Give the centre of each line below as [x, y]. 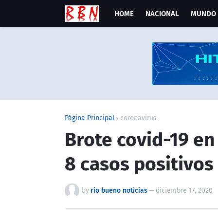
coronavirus [138, 118]
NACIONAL [162, 14]
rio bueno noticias [119, 191]
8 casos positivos [139, 164]
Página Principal [90, 118]
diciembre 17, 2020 [184, 191]
